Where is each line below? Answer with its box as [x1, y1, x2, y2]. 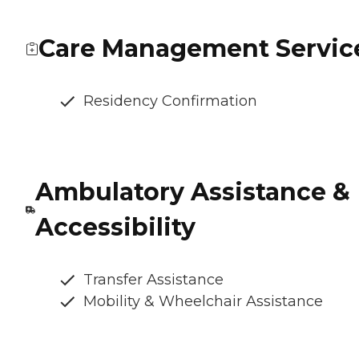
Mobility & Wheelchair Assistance [83, 292, 323, 311]
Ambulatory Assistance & [34, 177, 350, 208]
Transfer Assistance [83, 271, 224, 289]
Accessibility [34, 212, 196, 243]
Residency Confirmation [83, 92, 257, 111]
